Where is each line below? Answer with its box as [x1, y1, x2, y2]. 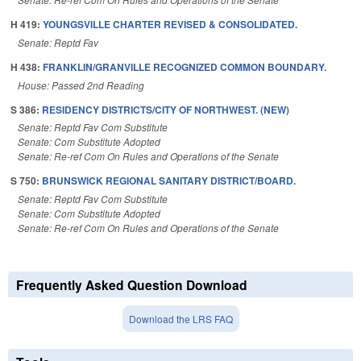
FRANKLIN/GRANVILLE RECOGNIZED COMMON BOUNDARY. [43, 59, 326, 74]
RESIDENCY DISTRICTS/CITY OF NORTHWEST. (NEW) [42, 102, 289, 117]
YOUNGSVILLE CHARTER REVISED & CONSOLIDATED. [43, 16, 297, 31]
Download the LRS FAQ [128, 312, 233, 326]
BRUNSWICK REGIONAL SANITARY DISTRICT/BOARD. [42, 173, 296, 189]
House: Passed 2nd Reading [18, 77, 144, 92]
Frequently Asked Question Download [16, 276, 247, 295]
